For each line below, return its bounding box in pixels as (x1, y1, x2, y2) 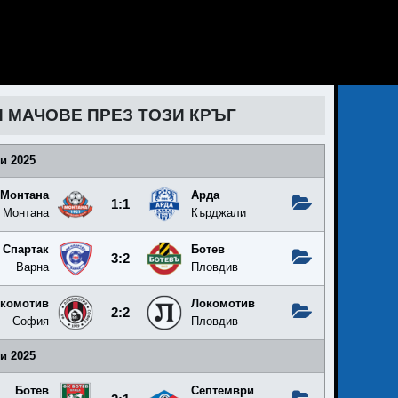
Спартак (3, 243, 49, 256)
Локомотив (191, 297, 255, 310)
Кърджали (191, 206, 246, 219)
